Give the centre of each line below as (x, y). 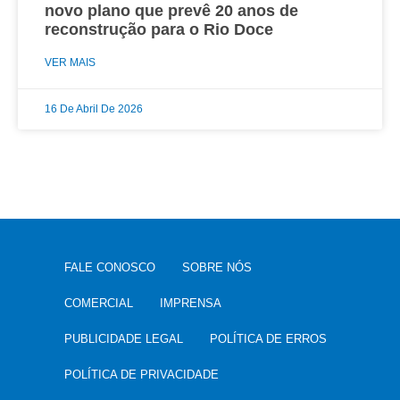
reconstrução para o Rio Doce (159, 30)
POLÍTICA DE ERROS (268, 339)
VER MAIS (70, 63)
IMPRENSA (190, 304)
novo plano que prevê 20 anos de (171, 11)
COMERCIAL (98, 304)
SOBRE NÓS (217, 268)
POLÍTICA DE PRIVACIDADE (141, 375)
